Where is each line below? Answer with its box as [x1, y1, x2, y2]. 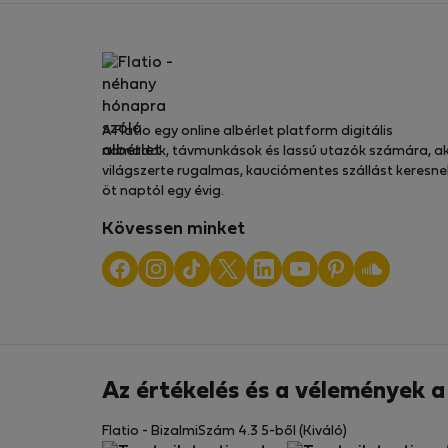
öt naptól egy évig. [102, 185, 224, 198]
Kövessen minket [102, 222, 245, 238]
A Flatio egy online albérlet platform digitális [102, 125, 393, 138]
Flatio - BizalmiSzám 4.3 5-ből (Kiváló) [102, 425, 347, 438]
